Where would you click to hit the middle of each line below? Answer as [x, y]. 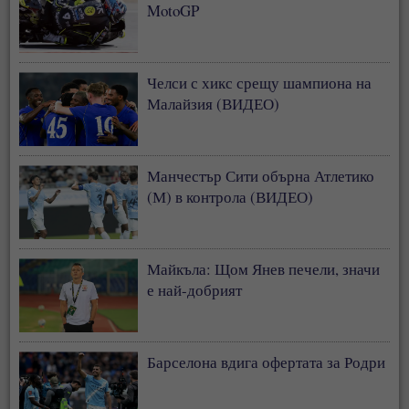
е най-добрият [195, 290]
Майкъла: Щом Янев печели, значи [264, 269]
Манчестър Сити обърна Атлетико [261, 176]
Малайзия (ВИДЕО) [214, 104]
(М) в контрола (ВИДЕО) [231, 197]
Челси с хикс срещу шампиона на [260, 83]
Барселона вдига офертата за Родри [267, 362]
